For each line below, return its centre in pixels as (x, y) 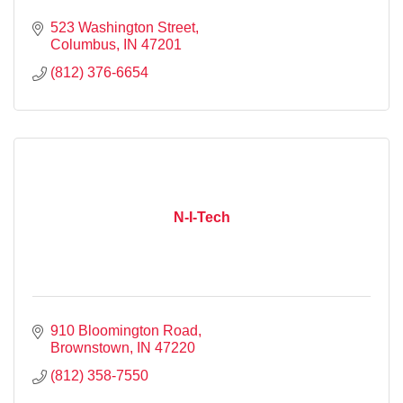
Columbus (83, 44)
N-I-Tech (201, 217)
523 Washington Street (123, 27)
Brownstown (90, 347)
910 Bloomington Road (124, 330)
